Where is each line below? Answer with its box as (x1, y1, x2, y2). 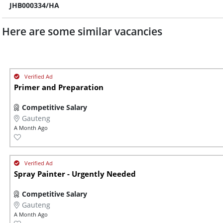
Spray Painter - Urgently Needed (14, 169, 136, 180)
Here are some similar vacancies (2, 24, 162, 39)
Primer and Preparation (14, 82, 104, 93)
